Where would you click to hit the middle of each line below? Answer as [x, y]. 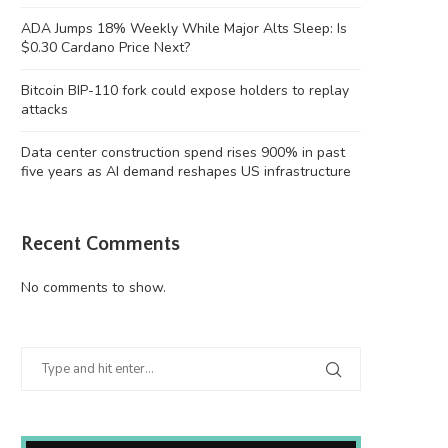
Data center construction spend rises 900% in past [183, 153]
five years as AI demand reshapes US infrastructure [186, 172]
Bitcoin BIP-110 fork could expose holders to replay [185, 91]
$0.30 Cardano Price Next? [105, 48]
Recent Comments [100, 244]
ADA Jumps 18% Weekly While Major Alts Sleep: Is [184, 29]
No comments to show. [93, 288]
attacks [44, 110]
